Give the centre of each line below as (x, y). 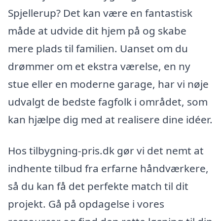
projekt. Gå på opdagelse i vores (86, 204)
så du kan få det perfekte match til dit (98, 186)
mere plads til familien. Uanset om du (98, 48)
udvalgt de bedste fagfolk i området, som (108, 101)
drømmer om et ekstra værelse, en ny (99, 66)
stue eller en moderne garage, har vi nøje (108, 84)
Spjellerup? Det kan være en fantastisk (100, 13)
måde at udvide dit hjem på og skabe (97, 30)
